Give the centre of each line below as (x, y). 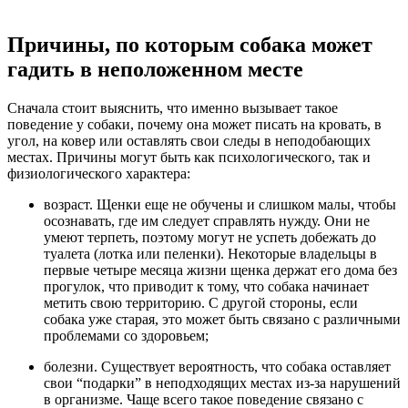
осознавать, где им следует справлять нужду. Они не (207, 220)
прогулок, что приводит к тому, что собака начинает (206, 286)
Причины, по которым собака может (190, 44)
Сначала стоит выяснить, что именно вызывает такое (173, 107)
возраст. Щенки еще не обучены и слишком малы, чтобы (220, 204)
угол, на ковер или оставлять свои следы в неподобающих (189, 140)
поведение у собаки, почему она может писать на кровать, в (194, 124)
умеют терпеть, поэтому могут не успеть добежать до (210, 237)
